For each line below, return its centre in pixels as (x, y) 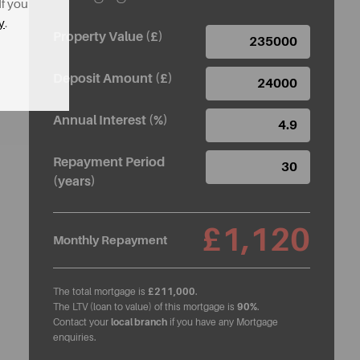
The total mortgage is (100, 292)
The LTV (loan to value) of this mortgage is (145, 307)
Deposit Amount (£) (113, 79)
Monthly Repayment (110, 240)
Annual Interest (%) (110, 121)
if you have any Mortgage (223, 322)
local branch (139, 322)
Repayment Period (109, 162)
